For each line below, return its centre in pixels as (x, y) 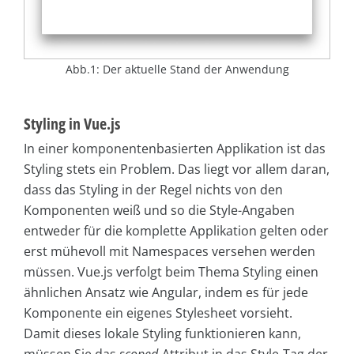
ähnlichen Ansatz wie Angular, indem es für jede (166, 292)
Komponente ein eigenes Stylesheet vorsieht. (158, 313)
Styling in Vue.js (72, 123)
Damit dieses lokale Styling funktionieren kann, (162, 333)
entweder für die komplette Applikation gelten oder (176, 230)
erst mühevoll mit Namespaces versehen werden (169, 251)
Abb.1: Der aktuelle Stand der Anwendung (177, 69)
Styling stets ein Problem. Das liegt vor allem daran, (177, 169)
